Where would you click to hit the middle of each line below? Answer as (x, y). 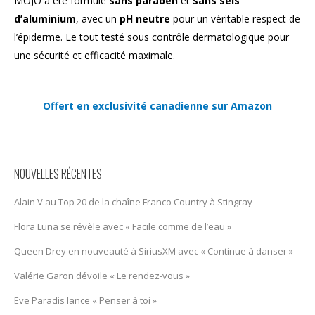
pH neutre (145, 19)
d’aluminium (45, 19)
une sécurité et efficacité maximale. (95, 56)
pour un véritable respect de (235, 19)
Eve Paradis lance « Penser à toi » (85, 301)
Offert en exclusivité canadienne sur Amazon (157, 106)
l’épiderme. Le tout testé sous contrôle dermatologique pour (152, 37)
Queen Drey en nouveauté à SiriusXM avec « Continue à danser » (154, 251)
